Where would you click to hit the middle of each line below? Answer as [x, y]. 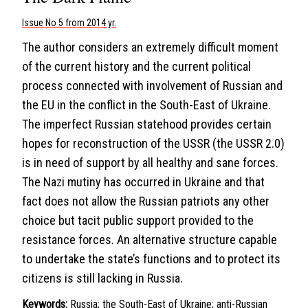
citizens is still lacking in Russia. [102, 278]
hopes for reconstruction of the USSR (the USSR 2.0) [153, 143]
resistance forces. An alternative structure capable [150, 240]
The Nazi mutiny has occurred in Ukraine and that [143, 182]
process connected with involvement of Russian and [152, 86]
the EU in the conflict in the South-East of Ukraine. [146, 105]
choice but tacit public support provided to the [138, 220]
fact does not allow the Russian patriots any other [146, 201]
